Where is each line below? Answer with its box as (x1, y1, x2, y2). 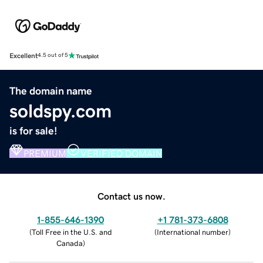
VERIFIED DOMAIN (80, 148, 162, 158)
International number (157, 228, 228, 236)
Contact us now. (97, 191, 166, 201)
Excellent (9, 52, 38, 59)
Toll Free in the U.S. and (31, 228, 112, 236)
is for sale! (9, 125, 58, 136)
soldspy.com (9, 101, 112, 120)
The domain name (9, 85, 92, 96)
